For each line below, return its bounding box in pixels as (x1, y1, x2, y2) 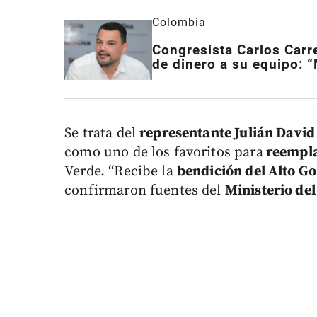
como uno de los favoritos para (64, 144, 263, 162)
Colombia (151, 16, 206, 30)
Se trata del (64, 125, 140, 143)
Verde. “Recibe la (64, 163, 177, 181)
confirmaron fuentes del (64, 182, 225, 200)
